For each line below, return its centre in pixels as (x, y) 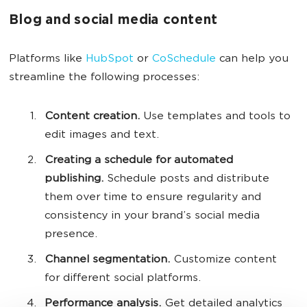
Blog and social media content (113, 21)
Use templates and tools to (215, 117)
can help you (252, 60)
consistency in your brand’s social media (152, 217)
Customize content (223, 260)
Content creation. (92, 117)
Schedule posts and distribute (186, 180)
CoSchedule (184, 60)
